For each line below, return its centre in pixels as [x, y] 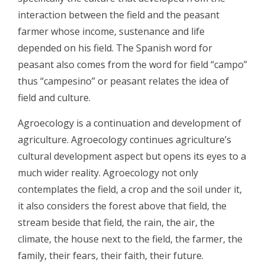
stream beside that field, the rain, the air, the [116, 222]
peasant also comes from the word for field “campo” [132, 64]
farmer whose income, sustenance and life [111, 31]
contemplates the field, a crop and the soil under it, [130, 189]
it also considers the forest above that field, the [122, 206]
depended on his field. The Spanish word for [115, 48]
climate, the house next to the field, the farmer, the [130, 239]
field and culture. [54, 97]
